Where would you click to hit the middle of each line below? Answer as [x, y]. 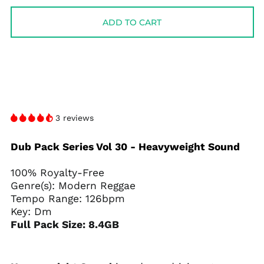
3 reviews [74, 118]
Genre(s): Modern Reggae [73, 186]
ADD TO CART [132, 22]
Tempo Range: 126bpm [69, 199]
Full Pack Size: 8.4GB [65, 225]
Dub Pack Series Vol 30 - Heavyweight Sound [125, 147]
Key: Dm [33, 212]
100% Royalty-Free [57, 173]
